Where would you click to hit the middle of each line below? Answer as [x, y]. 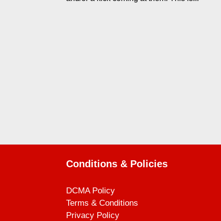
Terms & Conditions [102, 203]
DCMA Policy [91, 191]
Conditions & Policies [117, 164]
